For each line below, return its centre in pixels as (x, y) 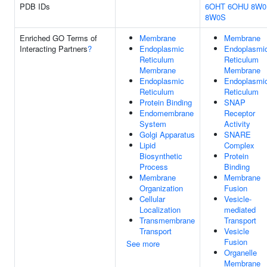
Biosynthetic (161, 156)
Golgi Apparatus (167, 134)
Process (154, 167)
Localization (160, 209)
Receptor (240, 113)
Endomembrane (167, 113)
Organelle (240, 252)
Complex (239, 145)
